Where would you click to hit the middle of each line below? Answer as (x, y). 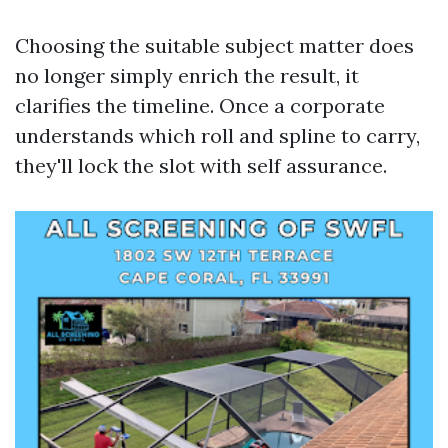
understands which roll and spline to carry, (217, 135)
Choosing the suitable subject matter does (214, 45)
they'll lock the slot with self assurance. (201, 165)
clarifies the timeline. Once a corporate (200, 105)
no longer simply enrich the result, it (187, 75)
